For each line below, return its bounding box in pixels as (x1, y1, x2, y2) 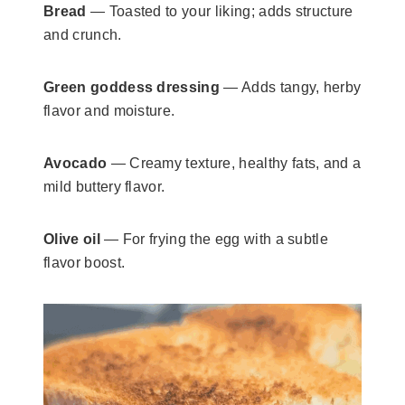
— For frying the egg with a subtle (99, 231, 329, 247)
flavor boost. (43, 254, 126, 270)
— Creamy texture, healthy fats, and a (107, 155, 362, 171)
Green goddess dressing (43, 79, 221, 95)
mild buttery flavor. (43, 178, 165, 194)
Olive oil (43, 231, 100, 247)
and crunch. (43, 26, 122, 42)
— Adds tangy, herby (220, 79, 362, 95)
